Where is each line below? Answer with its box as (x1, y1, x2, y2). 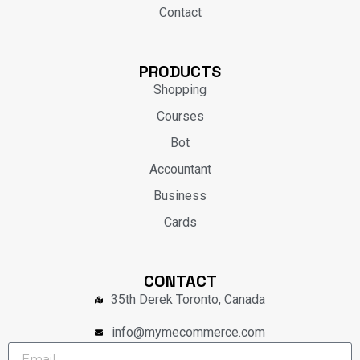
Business (153, 188, 207, 204)
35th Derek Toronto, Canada (111, 292, 266, 308)
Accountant (149, 162, 211, 178)
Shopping (153, 82, 207, 98)
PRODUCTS (139, 61, 221, 83)
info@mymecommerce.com (111, 325, 265, 341)
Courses (156, 108, 204, 125)
